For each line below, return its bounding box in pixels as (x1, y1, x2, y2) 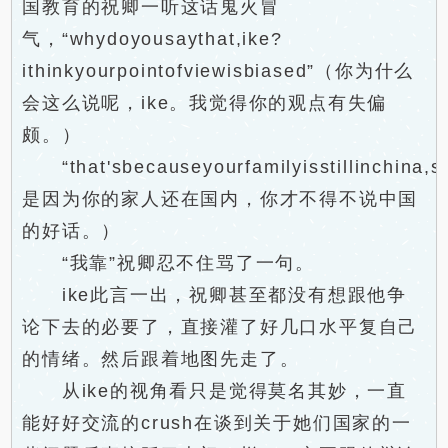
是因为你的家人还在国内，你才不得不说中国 (22, 189, 419, 209)
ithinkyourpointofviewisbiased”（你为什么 (22, 61, 415, 81)
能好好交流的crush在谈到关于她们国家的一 (22, 413, 412, 433)
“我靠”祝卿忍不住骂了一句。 (22, 253, 316, 273)
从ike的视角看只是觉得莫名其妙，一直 (22, 381, 408, 401)
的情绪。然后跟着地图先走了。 (22, 349, 300, 369)
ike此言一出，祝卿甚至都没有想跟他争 (22, 285, 408, 305)
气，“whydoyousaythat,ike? (22, 29, 283, 49)
